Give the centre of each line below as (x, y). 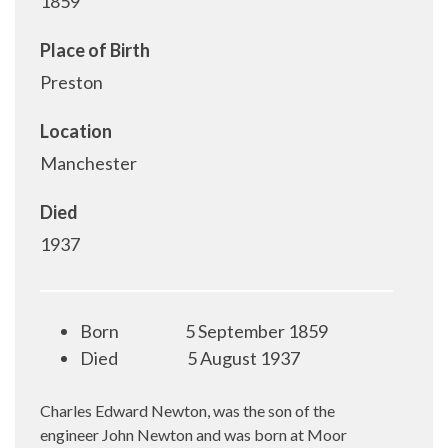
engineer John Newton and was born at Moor (193, 434)
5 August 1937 (243, 358)
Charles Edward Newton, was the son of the (187, 410)
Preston (71, 82)
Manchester (88, 163)
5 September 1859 (256, 331)
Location (76, 131)
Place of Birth (95, 50)
